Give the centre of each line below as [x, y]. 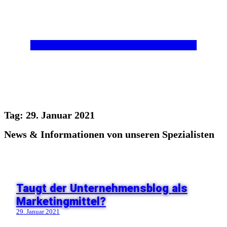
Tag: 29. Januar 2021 [49, 116]
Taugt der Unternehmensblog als [102, 188]
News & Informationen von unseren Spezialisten [109, 135]
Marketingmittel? [61, 201]
